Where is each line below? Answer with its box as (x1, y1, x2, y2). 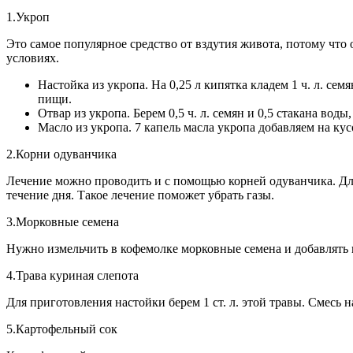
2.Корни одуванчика (6, 147, 117, 161)
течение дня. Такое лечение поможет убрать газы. (6, 188, 274, 202)
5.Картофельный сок (6, 321, 117, 336)
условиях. (6, 50, 59, 65)
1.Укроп (6, 9, 50, 24)
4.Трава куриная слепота (6, 268, 139, 282)
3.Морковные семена (6, 214, 119, 229)
